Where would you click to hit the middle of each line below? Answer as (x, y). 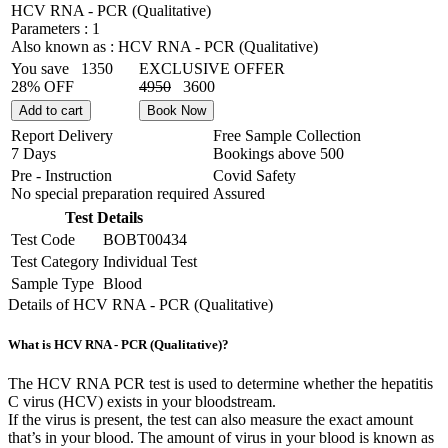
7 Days (33, 154)
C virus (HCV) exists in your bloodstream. (142, 401)
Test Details (104, 218)
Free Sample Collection (287, 136)
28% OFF (42, 87)
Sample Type (52, 284)
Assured (239, 194)
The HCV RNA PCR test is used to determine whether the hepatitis (220, 383)
